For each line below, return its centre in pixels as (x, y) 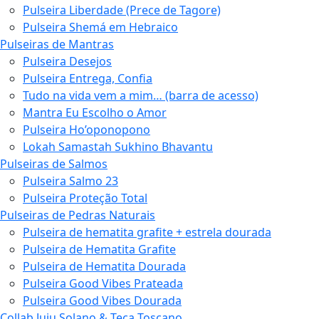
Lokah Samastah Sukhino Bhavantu (118, 147)
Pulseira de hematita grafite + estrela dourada (147, 232)
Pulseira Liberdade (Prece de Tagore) (122, 10)
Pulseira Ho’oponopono (87, 130)
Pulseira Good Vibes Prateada (103, 283)
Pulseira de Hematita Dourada (104, 266)
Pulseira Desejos (67, 61)
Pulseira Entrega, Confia (88, 78)
